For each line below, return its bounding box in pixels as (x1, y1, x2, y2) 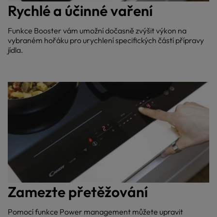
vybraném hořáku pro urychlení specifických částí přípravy (8, 35, 204, 45)
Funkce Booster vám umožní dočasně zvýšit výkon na (8, 25, 186, 35)
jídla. (8, 45, 23, 55)
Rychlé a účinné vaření (8, 1, 153, 20)
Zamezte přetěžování (8, 183, 148, 201)
